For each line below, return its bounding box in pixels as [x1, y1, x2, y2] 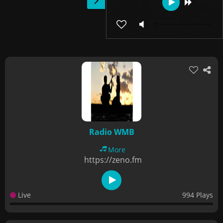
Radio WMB [89, 126, 134, 137]
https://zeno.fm [84, 154, 142, 165]
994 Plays [182, 190, 213, 200]
